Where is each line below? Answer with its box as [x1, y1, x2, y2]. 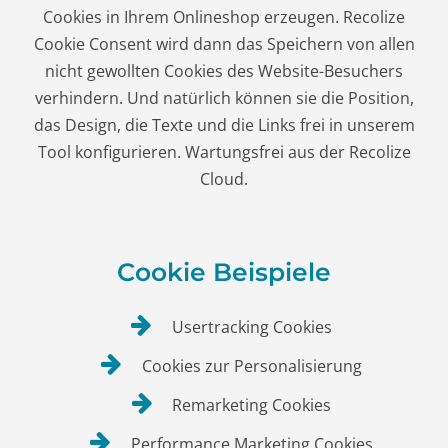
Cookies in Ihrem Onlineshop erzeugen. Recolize [43, 6, 405, 29]
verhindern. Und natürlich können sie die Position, [34, 87, 414, 110]
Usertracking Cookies [167, 315, 332, 338]
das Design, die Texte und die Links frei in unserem [33, 114, 415, 137]
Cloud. [200, 168, 248, 191]
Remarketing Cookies [168, 393, 332, 416]
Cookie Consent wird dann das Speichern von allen [33, 33, 415, 56]
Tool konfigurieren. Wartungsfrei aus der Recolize [37, 141, 411, 164]
